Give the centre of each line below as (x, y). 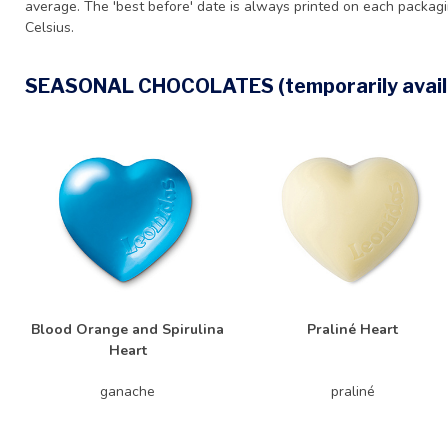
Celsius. (49, 27)
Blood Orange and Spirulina (127, 329)
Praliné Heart (352, 329)
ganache (127, 391)
